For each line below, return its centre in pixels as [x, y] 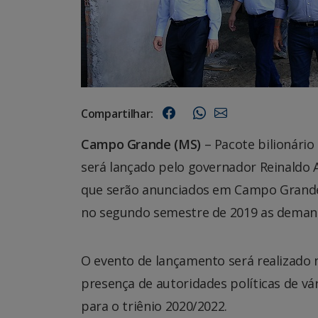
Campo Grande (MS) [141, 144]
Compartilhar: [117, 113]
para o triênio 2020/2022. [154, 306]
